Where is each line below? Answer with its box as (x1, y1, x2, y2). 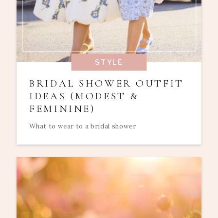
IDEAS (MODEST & (29, 90, 139, 103)
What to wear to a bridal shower (29, 122, 136, 130)
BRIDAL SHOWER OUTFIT (29, 77, 184, 90)
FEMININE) (29, 103, 95, 115)
